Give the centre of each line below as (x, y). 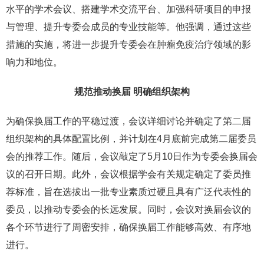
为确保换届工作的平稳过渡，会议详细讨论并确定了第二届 (128, 121)
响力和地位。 (34, 62)
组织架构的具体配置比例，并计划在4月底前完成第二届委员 (131, 139)
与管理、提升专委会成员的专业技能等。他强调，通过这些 (128, 27)
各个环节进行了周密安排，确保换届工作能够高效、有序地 (128, 227)
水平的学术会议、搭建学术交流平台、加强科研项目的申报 (128, 9)
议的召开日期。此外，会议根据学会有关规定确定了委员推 (128, 174)
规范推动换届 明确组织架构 (132, 92)
